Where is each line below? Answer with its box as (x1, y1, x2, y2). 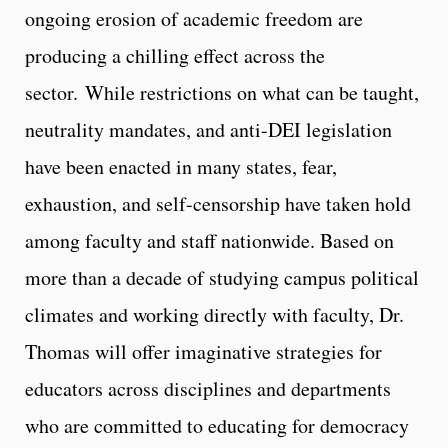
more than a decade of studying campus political (25, 263, 419, 291)
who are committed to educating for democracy (25, 411, 409, 439)
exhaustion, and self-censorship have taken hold (25, 189, 411, 217)
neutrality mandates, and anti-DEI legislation (25, 115, 392, 143)
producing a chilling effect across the (25, 41, 325, 69)
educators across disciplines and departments (25, 374, 391, 402)
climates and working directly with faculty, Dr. (25, 300, 404, 328)
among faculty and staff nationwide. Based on (25, 226, 394, 254)
